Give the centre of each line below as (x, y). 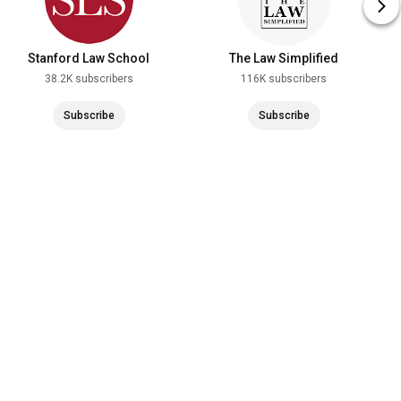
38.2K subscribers (89, 79)
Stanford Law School (89, 58)
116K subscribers (284, 79)
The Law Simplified (284, 58)
